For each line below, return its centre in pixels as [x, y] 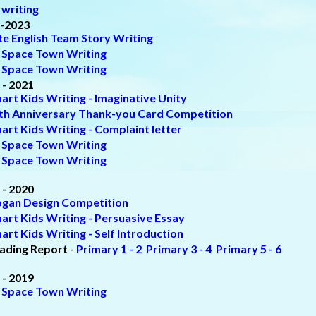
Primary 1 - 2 [109, 248]
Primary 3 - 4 [179, 248]
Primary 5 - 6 [249, 248]
